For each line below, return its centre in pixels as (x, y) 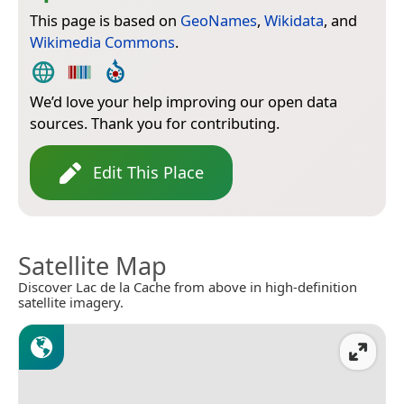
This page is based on (105, 21)
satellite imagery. (71, 303)
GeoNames (219, 21)
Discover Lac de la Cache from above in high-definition (188, 287)
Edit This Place (148, 173)
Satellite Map (92, 266)
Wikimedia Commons (102, 42)
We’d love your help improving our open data (184, 102)
